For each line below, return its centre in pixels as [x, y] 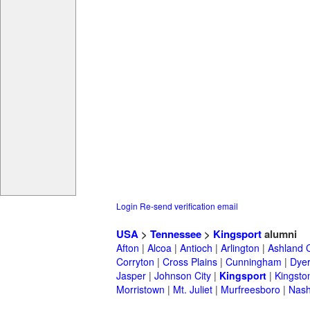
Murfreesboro [250, 290]
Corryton [135, 262]
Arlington [240, 248]
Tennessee [176, 234]
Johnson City [183, 276]
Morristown [140, 290]
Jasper [131, 276]
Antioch [196, 248]
